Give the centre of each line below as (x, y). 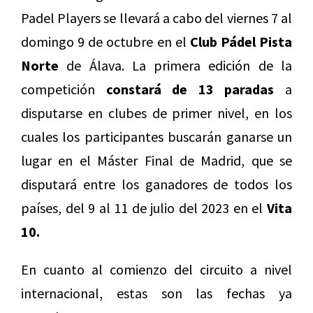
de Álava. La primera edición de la (175, 66)
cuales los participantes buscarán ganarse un (156, 137)
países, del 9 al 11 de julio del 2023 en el (144, 208)
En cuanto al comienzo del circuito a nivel (156, 270)
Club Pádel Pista (241, 42)
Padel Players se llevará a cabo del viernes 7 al (156, 18)
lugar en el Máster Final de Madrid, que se (156, 161)
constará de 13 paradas (190, 89)
